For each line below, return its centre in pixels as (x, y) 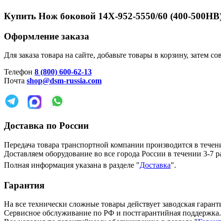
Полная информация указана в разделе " (72, 165)
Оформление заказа (47, 36)
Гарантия (24, 185)
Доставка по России (46, 126)
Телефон (19, 72)
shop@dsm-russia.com (64, 81)
